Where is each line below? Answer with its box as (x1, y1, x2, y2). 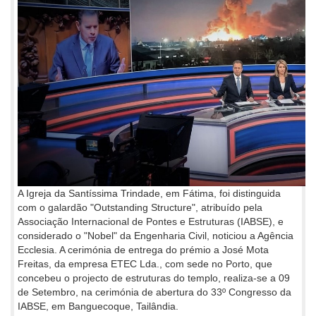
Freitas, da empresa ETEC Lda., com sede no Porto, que (18, 257, 272, 269)
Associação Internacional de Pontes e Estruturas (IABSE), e (18, 215, 284, 227)
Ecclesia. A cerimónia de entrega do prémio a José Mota (18, 243, 269, 255)
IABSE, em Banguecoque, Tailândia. (18, 300, 178, 312)
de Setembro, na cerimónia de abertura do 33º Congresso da (18, 286, 291, 298)
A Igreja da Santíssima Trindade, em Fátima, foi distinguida (18, 187, 281, 199)
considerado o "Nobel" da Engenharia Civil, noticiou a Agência (18, 229, 293, 241)
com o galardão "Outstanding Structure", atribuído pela (18, 201, 262, 213)
